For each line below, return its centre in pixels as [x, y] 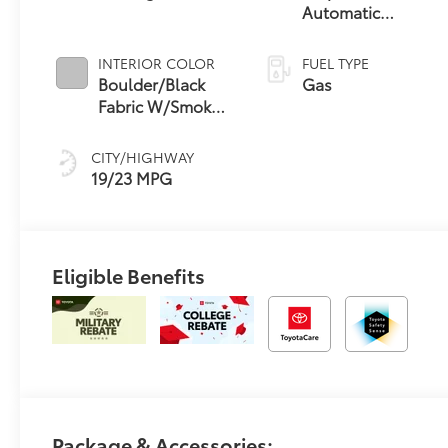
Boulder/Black [152, 84]
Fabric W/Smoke [159, 106]
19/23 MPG [132, 178]
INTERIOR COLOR [157, 63]
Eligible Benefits [129, 274]
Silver [119, 128]
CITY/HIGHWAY [143, 157]
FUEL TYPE [336, 63]
